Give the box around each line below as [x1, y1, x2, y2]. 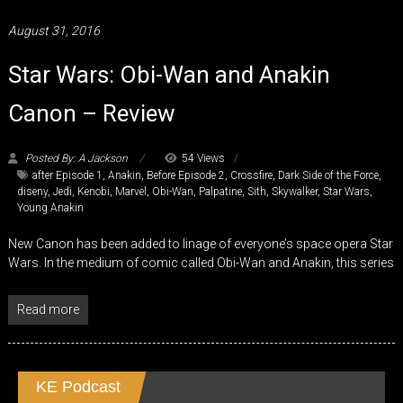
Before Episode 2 [146, 169, 225, 183]
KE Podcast [35, 378, 121, 397]
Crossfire [229, 169, 273, 183]
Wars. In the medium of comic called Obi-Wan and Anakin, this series [7, 255, 394, 271]
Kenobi [76, 185, 110, 199]
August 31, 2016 [7, 23, 100, 39]
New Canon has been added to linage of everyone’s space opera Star [7, 237, 393, 252]
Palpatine [198, 185, 242, 199]
